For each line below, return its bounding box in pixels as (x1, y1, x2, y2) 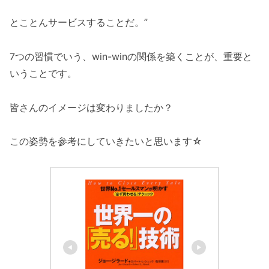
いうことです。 (10, 67, 77, 79)
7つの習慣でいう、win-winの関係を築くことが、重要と (10, 50, 252, 62)
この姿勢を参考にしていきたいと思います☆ (10, 135, 202, 148)
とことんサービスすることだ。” (10, 16, 148, 28)
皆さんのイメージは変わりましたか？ (10, 101, 173, 113)
